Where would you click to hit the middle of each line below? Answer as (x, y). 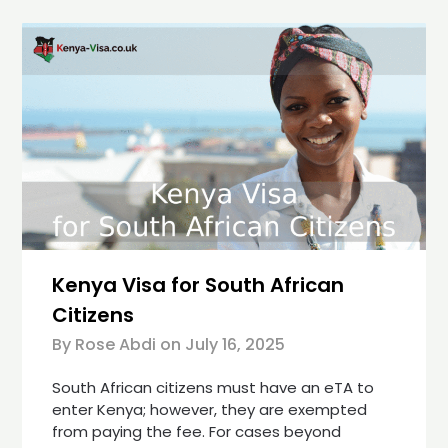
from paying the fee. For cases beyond (197, 431)
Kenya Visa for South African (198, 284)
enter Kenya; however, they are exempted (210, 409)
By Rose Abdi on (117, 344)
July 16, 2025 (235, 344)
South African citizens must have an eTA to (213, 387)
